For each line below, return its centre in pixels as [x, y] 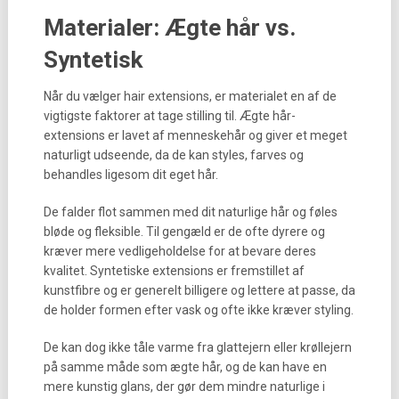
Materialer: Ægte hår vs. [169, 28]
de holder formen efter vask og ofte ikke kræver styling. [198, 310]
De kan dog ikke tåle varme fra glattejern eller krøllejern [197, 347]
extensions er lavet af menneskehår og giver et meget [195, 135]
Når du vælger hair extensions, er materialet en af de [190, 96]
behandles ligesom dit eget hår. [130, 175]
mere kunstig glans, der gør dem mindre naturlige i [184, 387]
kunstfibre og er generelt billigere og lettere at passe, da [199, 290]
